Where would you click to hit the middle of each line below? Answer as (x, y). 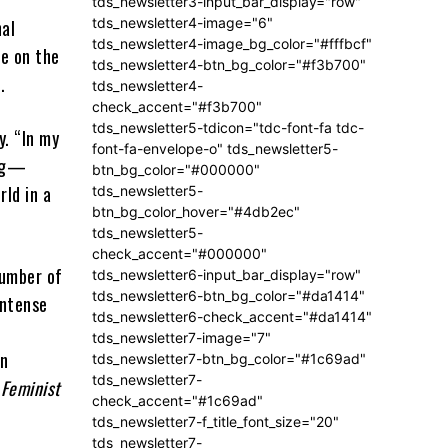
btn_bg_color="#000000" (176, 170)
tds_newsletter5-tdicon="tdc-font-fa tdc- (228, 128)
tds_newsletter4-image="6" (182, 23)
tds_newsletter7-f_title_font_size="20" (215, 422)
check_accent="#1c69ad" (177, 401)
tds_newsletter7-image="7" (181, 338)
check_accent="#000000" (179, 254)
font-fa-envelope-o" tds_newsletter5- (215, 149)
